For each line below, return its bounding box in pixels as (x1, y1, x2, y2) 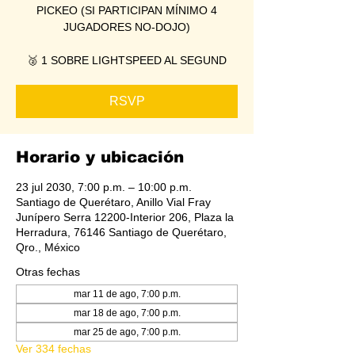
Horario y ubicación (16, 147, 184, 166)
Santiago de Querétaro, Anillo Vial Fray (16, 195, 211, 208)
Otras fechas (16, 265, 80, 278)
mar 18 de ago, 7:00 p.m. (73, 307, 181, 319)
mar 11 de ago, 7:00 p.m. (73, 288, 181, 300)
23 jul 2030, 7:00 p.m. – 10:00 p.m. (16, 180, 192, 193)
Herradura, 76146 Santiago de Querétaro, (16, 225, 227, 239)
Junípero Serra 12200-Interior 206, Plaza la (16, 210, 234, 223)
